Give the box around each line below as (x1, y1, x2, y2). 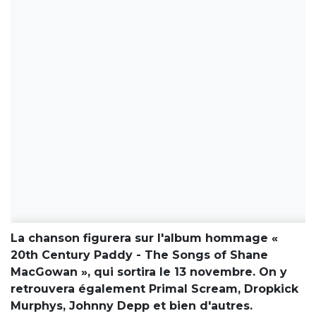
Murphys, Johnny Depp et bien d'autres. (11, 299, 253, 313)
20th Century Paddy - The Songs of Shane (11, 248, 268, 262)
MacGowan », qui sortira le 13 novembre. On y (11, 265, 287, 279)
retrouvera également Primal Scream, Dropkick (11, 282, 298, 296)
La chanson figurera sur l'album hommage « (11, 231, 278, 245)
